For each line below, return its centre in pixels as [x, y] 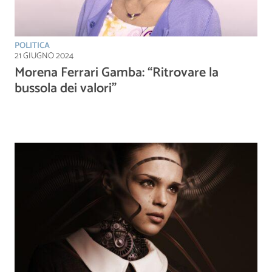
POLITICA [32, 46]
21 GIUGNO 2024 [44, 56]
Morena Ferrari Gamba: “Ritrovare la [117, 73]
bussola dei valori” [66, 88]
